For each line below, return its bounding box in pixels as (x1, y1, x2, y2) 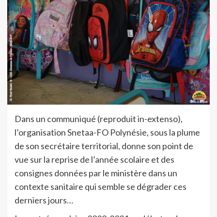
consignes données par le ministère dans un (15, 167, 177, 178)
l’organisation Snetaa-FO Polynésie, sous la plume (15, 126, 200, 138)
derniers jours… (15, 194, 73, 205)
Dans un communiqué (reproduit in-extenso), (15, 113, 183, 124)
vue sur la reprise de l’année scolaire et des (15, 154, 174, 165)
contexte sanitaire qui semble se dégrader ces (15, 181, 186, 192)
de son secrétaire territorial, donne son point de (15, 140, 193, 151)
